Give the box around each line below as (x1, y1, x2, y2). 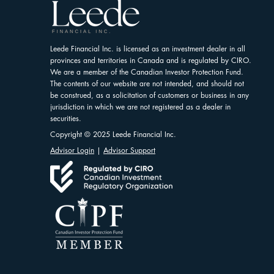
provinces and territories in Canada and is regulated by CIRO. (50, 55, 251, 65)
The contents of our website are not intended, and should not (50, 78, 244, 89)
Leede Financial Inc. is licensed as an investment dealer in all (50, 43, 245, 54)
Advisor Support (103, 145, 155, 155)
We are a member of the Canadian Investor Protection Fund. (50, 67, 243, 77)
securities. (50, 113, 81, 124)
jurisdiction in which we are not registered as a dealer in (50, 102, 231, 112)
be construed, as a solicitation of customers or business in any (50, 90, 249, 100)
